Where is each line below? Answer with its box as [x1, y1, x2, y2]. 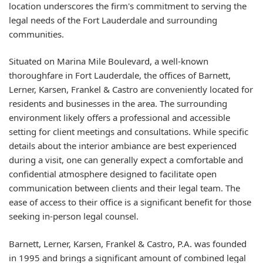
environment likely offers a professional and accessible [9, 112, 230, 123]
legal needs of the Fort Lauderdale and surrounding [9, 14, 217, 26]
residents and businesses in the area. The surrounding [9, 97, 227, 109]
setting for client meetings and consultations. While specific [9, 126, 248, 137]
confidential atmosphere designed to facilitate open [9, 168, 217, 180]
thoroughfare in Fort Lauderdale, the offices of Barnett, [9, 69, 231, 81]
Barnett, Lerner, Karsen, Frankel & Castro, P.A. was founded [9, 237, 247, 249]
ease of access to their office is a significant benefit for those [9, 196, 251, 208]
